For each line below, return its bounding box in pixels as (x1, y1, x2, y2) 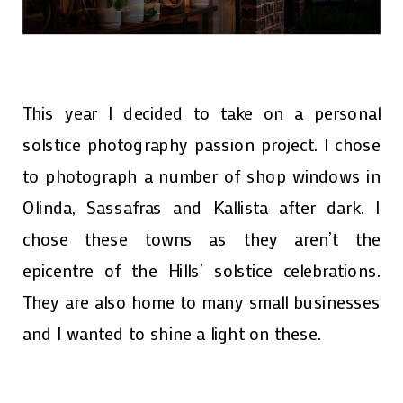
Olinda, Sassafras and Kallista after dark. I (22, 194, 381, 219)
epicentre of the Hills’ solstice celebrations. (22, 257, 381, 282)
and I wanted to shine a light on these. (22, 320, 321, 345)
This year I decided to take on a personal (22, 100, 381, 125)
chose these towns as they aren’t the (22, 226, 381, 251)
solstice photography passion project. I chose (22, 131, 381, 157)
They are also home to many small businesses (22, 289, 381, 314)
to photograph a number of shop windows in (22, 163, 381, 188)
